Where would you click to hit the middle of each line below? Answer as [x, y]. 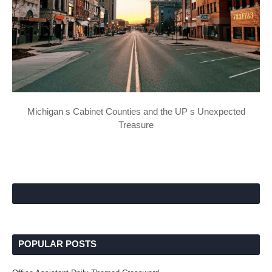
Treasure [136, 125]
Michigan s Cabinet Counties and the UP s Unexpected [136, 112]
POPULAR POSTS [57, 244]
